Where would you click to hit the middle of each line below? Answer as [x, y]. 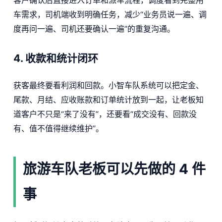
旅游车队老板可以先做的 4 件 [114, 169]
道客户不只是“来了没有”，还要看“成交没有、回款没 [105, 114]
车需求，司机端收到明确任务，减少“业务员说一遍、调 [110, 15]
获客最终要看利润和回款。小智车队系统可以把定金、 [108, 85]
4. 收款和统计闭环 [55, 58]
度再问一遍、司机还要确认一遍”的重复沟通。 [94, 29]
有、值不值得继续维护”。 [58, 129]
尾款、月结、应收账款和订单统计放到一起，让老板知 [108, 100]
